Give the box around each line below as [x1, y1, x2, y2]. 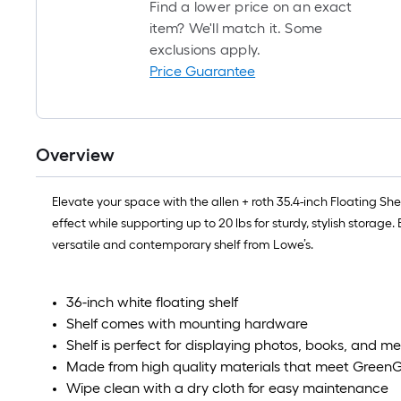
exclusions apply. [149, 41, 261, 58]
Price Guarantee [149, 63, 256, 80]
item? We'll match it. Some [149, 20, 323, 37]
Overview [36, 144, 115, 166]
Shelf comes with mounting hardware [66, 315, 308, 332]
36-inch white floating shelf [66, 294, 238, 311]
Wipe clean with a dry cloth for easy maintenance [66, 380, 388, 397]
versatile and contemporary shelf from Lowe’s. [52, 237, 313, 252]
